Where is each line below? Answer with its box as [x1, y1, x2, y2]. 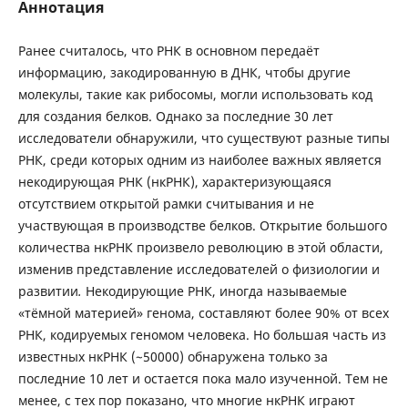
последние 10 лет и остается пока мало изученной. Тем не [17, 369, 388, 387]
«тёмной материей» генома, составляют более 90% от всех [17, 303, 389, 321]
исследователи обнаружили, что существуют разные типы [17, 128, 390, 147]
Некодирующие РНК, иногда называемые [81, 281, 347, 300]
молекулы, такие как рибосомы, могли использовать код [17, 85, 372, 103]
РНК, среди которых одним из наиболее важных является [17, 150, 382, 168]
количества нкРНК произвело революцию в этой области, [17, 238, 383, 256]
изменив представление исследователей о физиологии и [17, 260, 380, 278]
